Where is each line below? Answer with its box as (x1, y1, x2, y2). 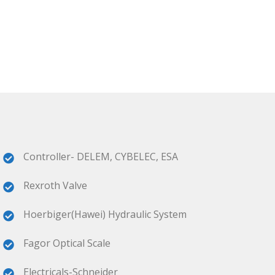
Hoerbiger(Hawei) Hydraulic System (23, 207, 187, 221)
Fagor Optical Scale (23, 236, 110, 250)
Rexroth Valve (23, 179, 87, 192)
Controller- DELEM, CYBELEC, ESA (23, 150, 178, 163)
